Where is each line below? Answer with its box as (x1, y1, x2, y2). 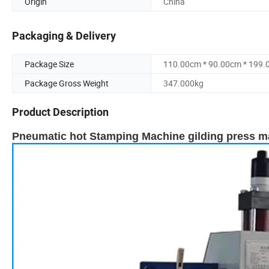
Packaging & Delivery (12, 29, 116, 43)
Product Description (12, 106, 109, 119)
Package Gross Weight (25, 77, 109, 89)
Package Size (25, 58, 74, 70)
